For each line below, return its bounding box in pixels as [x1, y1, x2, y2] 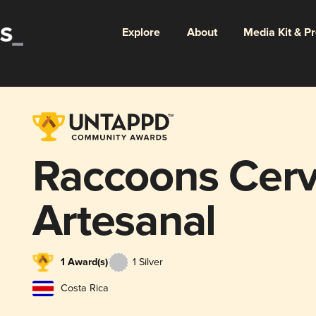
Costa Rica [60, 281, 109, 294]
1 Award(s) [60, 256, 108, 269]
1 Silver [132, 256, 163, 269]
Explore [121, 25, 160, 40]
